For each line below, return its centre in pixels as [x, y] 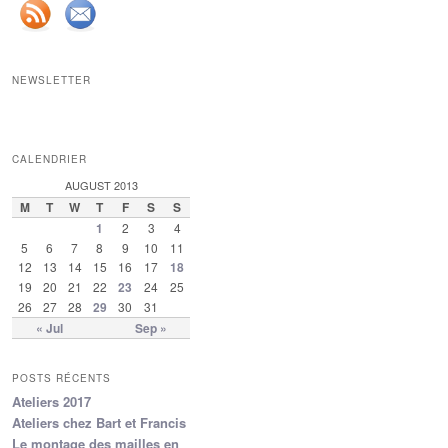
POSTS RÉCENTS [61, 378]
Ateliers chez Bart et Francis [99, 423]
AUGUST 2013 [101, 184]
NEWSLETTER [51, 80]
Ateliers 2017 [51, 402]
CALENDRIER [49, 158]
